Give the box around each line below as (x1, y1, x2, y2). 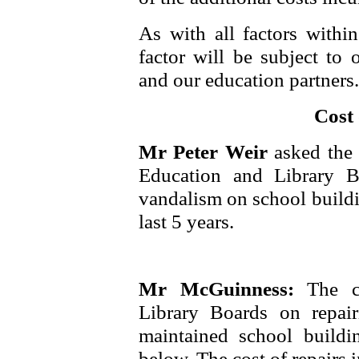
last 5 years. (139, 210, 234, 232)
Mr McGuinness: (139, 277, 308, 300)
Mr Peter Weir (139, 140, 275, 163)
